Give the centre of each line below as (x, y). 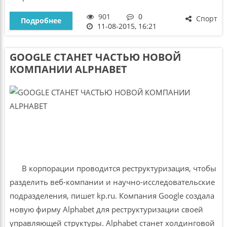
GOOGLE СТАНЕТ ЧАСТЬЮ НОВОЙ (95, 57)
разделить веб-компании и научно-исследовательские (112, 182)
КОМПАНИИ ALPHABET (68, 69)
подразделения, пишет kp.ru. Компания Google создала (112, 196)
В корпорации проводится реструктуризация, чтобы (113, 168)
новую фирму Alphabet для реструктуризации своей (106, 210)
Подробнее (41, 21)
